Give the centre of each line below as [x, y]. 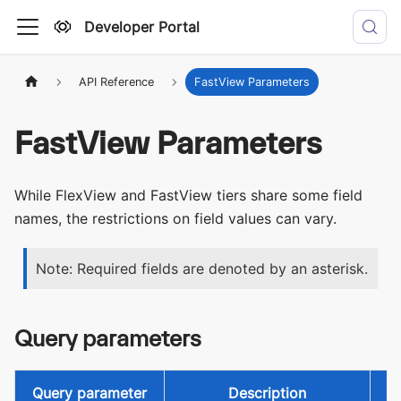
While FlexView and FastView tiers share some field [188, 196]
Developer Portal [142, 27]
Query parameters [108, 338]
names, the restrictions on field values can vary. [175, 219]
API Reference [117, 82]
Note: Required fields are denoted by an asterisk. [202, 269]
